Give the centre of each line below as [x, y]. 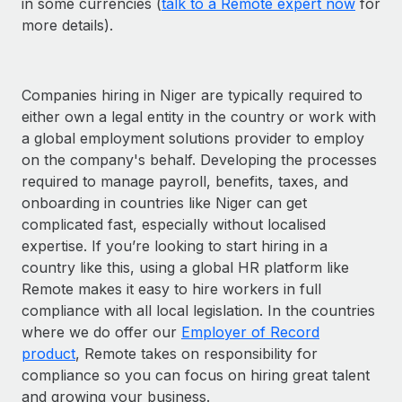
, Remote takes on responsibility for [197, 353]
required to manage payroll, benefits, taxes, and [185, 181]
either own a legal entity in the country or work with [199, 116]
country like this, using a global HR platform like [185, 267]
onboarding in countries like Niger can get [164, 202]
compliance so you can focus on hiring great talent [196, 375]
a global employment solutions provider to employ [193, 138]
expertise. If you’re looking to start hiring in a [175, 245]
